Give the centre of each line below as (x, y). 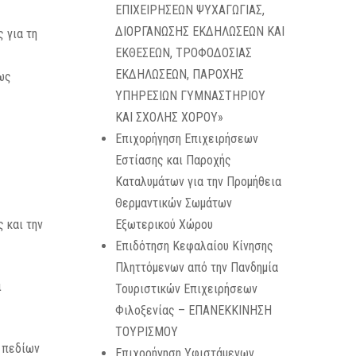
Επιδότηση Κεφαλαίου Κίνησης (194, 246)
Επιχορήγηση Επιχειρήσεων (186, 139)
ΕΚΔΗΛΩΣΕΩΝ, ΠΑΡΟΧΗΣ (179, 74)
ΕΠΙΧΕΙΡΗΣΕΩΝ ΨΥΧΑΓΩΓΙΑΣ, (190, 10)
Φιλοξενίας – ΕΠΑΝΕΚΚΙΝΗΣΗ (193, 310)
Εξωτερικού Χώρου (164, 224)
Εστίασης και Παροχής (173, 160)
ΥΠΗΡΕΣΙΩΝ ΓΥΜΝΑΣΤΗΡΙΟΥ (190, 96)
